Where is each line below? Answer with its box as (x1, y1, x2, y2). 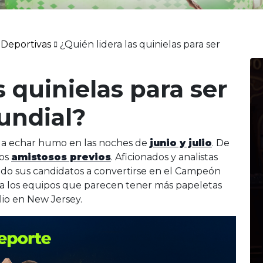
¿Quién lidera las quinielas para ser (60, 39, 220, 50)
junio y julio (150, 137, 212, 149)
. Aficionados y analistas (111, 151, 218, 163)
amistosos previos (11, 151, 111, 163)
